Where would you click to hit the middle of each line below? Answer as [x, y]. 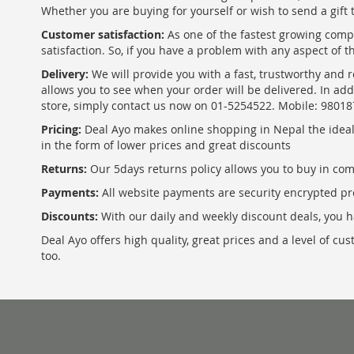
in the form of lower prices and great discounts [166, 145]
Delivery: [65, 74]
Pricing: [61, 129]
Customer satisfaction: [103, 34]
